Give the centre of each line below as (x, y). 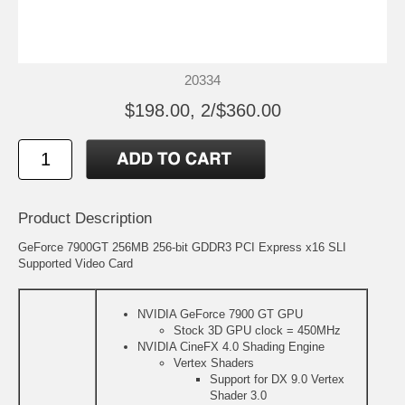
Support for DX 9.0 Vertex (277, 380)
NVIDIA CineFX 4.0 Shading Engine (231, 347)
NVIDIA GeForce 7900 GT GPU (220, 315)
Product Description (85, 219)
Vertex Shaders (214, 363)
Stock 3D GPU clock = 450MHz (257, 331)
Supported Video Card (75, 264)
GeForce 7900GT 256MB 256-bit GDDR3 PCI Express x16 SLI (182, 248)
